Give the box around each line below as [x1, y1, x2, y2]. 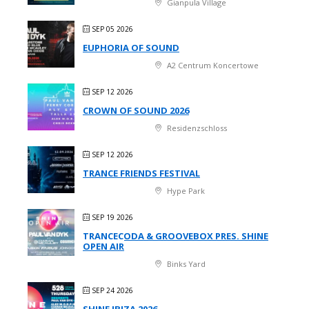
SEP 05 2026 [92, 23, 133, 34]
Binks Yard [165, 258, 206, 269]
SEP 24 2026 [92, 285, 133, 295]
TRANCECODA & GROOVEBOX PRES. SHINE [83, 229, 268, 242]
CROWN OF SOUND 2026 [83, 103, 189, 117]
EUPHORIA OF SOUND [83, 41, 179, 54]
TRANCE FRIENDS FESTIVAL [83, 166, 200, 179]
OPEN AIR [83, 239, 124, 252]
